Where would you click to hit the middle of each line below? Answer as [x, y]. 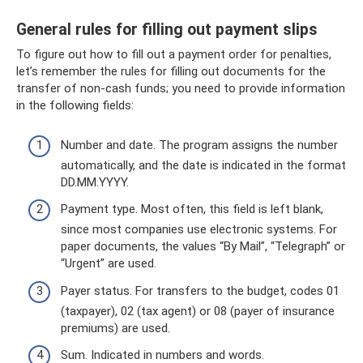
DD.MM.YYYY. [95, 182]
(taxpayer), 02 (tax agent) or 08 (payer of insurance [198, 311]
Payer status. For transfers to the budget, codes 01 [200, 290]
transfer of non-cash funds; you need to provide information [181, 88]
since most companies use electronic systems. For [199, 229]
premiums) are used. [115, 328]
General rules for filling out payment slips [167, 30]
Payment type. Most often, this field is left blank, [192, 209]
